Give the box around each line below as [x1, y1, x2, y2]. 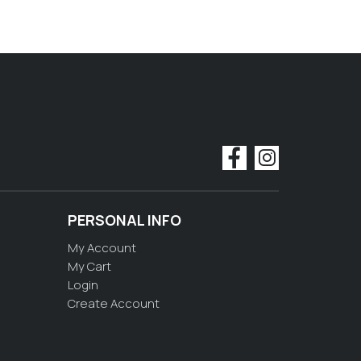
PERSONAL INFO [67, 210, 181, 230]
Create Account [67, 295, 160, 313]
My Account [67, 239, 136, 257]
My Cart [67, 258, 111, 276]
